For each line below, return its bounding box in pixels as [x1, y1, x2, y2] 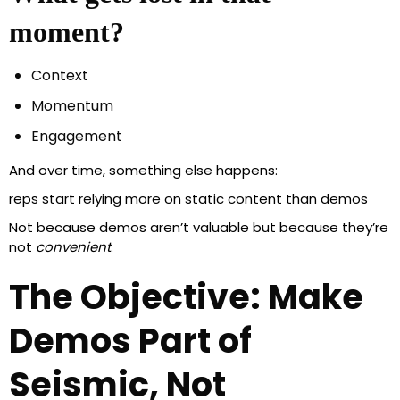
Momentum [31, 96, 113, 117]
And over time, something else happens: [9, 161, 278, 180]
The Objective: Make [9, 273, 363, 321]
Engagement [31, 126, 122, 147]
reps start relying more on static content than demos [9, 189, 368, 209]
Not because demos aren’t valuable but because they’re [9, 218, 388, 237]
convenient [36, 237, 111, 257]
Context [31, 65, 88, 87]
